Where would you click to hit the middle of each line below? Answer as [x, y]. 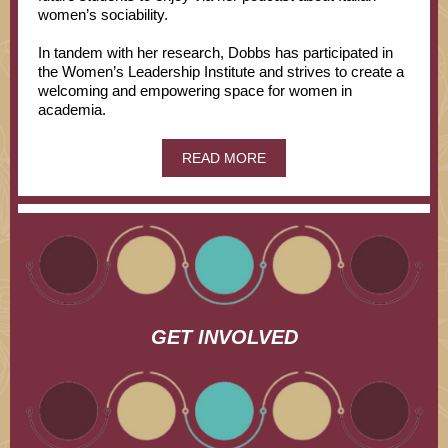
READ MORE [224, 158]
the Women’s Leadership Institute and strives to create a [221, 71]
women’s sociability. [103, 14]
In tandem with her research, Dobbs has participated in [215, 52]
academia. [72, 109]
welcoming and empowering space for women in [195, 90]
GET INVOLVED [224, 337]
